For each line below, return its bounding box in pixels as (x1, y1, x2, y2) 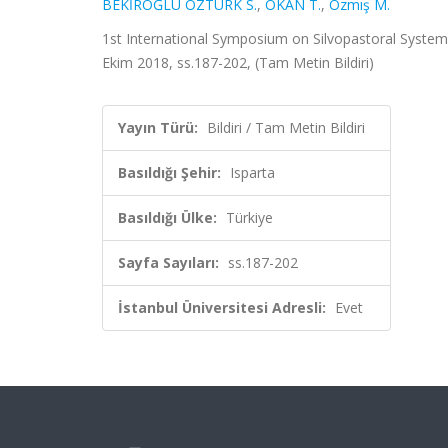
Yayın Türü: (118, 118, 198, 137)
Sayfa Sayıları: (118, 253, 219, 272)
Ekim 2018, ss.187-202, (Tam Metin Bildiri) (102, 53, 374, 72)
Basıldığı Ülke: (118, 208, 217, 227)
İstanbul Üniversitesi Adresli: (118, 298, 326, 317)
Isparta (230, 163, 275, 182)
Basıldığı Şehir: (118, 163, 221, 182)
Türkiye (226, 208, 273, 227)
